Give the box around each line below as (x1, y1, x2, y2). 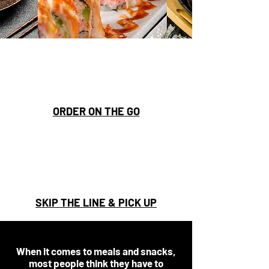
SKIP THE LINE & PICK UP (35, 196, 157, 209)
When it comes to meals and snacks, (16, 245, 176, 257)
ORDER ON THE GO (52, 104, 140, 118)
